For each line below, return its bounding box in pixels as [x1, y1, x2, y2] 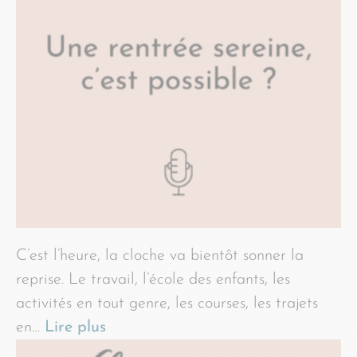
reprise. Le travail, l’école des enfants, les [16, 271, 290, 288]
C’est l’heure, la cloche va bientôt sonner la [16, 247, 304, 264]
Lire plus [45, 319, 106, 335]
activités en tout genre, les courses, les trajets [16, 295, 318, 312]
